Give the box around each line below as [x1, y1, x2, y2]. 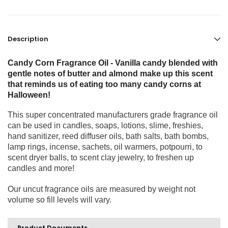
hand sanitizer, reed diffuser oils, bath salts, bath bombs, [8, 131, 209, 140]
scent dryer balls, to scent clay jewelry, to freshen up [8, 153, 194, 162]
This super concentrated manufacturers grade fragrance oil [8, 110, 218, 119]
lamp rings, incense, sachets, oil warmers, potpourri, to [8, 142, 203, 151]
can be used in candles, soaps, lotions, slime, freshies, [8, 121, 203, 130]
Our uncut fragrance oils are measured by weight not [8, 184, 195, 193]
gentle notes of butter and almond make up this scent [8, 69, 213, 78]
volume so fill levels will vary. [8, 195, 111, 204]
